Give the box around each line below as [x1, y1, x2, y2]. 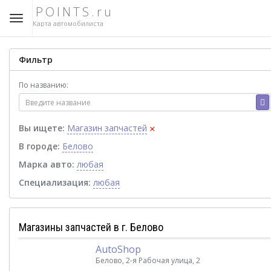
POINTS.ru [36, 4, 114, 20]
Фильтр [19, 54, 53, 65]
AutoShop [96, 243, 141, 256]
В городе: [19, 140, 60, 152]
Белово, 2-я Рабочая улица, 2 [96, 255, 200, 266]
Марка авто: [19, 158, 74, 170]
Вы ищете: [19, 122, 65, 134]
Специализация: [19, 177, 91, 188]
